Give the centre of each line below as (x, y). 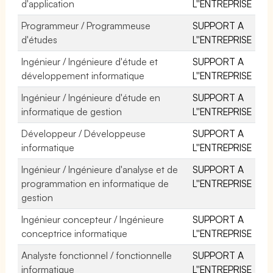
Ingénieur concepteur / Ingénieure (93, 219)
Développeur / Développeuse (84, 133)
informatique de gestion (72, 111)
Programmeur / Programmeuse (86, 25)
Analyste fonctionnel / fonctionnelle (97, 255)
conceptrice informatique (75, 233)
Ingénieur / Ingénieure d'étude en (91, 97)
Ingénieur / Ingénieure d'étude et (90, 61)
